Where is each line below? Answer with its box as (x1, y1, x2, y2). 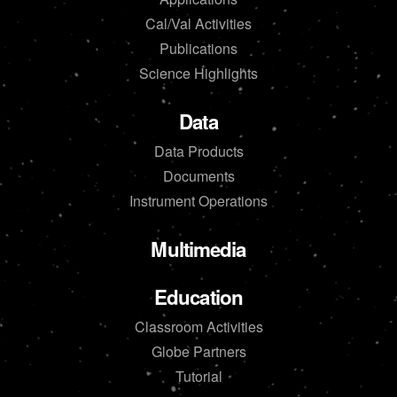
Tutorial (175, 365, 222, 386)
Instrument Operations (129, 190, 268, 211)
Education (154, 282, 243, 311)
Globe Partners (151, 340, 246, 362)
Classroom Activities (134, 315, 263, 337)
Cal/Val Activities (145, 12, 252, 34)
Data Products (153, 140, 244, 161)
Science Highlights (139, 62, 258, 83)
